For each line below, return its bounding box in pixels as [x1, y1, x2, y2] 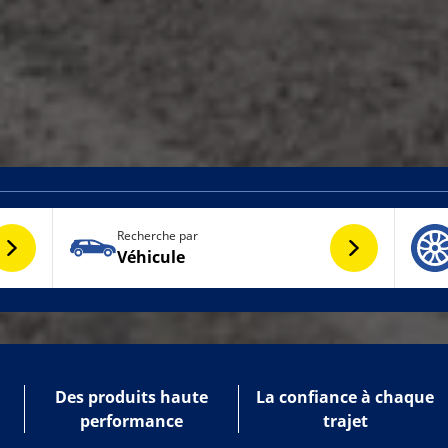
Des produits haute [54, 386, 208, 408]
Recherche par [116, 227, 198, 244]
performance [79, 410, 183, 432]
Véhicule [116, 246, 185, 268]
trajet [322, 410, 368, 432]
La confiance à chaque [256, 386, 434, 408]
